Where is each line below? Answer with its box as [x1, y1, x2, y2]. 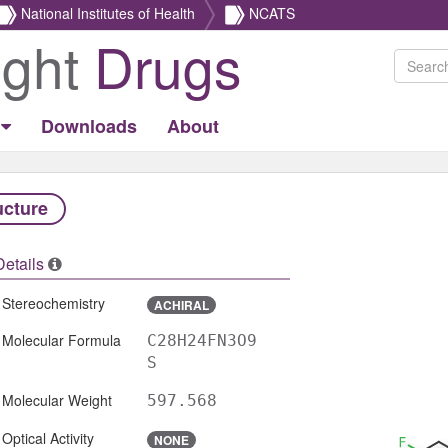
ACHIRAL [153, 296, 209, 315]
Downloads [41, 113, 137, 139]
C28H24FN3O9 [146, 330, 257, 350]
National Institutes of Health [21, 2, 195, 23]
